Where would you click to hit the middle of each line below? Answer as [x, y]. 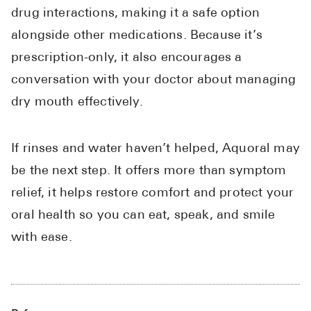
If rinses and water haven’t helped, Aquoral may [155, 149]
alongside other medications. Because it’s [137, 36]
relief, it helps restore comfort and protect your [153, 194]
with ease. [42, 238]
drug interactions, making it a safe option [136, 14]
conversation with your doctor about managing [154, 81]
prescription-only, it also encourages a [127, 58]
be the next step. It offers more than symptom [149, 171]
